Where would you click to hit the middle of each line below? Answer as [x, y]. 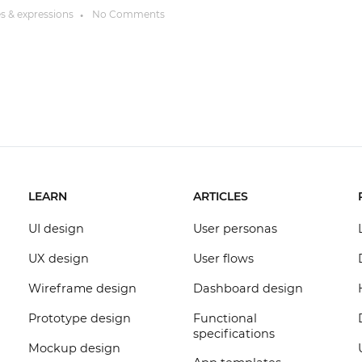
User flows [223, 259]
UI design [56, 229]
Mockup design [74, 348]
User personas [235, 229]
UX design [58, 259]
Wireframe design [82, 288]
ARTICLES [220, 196]
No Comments [127, 14]
